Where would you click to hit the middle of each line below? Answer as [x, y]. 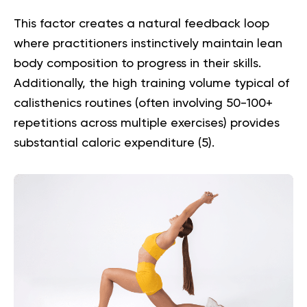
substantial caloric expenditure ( [108, 143]
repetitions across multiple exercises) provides [147, 123]
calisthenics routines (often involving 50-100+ [143, 103]
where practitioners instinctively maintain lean [148, 44]
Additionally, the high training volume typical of [151, 83]
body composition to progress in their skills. [137, 63]
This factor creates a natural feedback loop [142, 24]
